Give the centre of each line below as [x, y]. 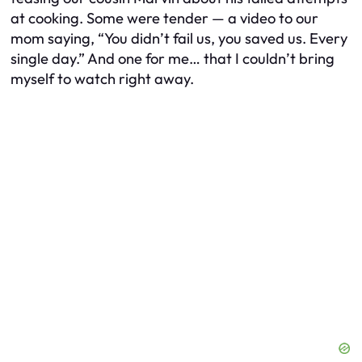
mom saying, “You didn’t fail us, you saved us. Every [179, 39]
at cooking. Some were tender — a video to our [164, 19]
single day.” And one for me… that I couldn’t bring [173, 59]
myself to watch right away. [102, 79]
